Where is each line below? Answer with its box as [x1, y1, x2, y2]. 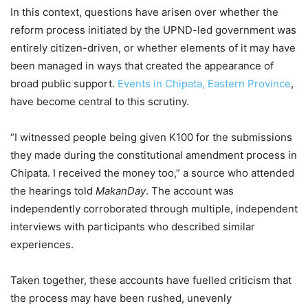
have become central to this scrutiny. [10, 95, 189, 108]
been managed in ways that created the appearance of [10, 59, 274, 72]
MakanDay [96, 184, 146, 197]
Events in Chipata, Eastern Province [118, 77, 291, 90]
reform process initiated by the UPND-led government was [10, 23, 296, 36]
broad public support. [10, 77, 118, 90]
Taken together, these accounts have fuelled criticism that [10, 274, 291, 287]
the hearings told [10, 184, 96, 197]
